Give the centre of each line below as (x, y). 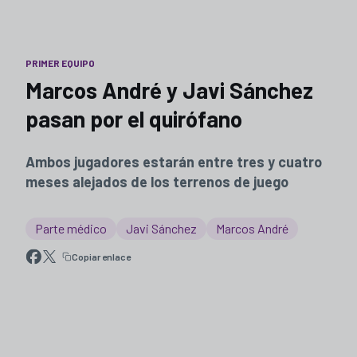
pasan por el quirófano (134, 119)
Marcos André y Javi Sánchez (169, 90)
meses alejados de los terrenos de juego (157, 182)
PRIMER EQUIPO (60, 63)
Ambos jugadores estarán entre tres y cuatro (174, 162)
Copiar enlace (101, 256)
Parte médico (71, 228)
